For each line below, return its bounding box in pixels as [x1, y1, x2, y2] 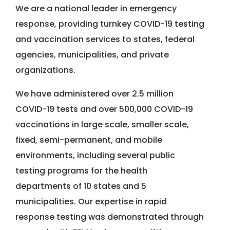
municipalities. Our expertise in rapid [15, 196, 167, 208]
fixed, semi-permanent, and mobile [15, 134, 162, 146]
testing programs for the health [15, 165, 147, 177]
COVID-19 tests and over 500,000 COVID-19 [15, 103, 193, 116]
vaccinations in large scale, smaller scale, [15, 119, 189, 131]
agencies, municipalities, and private [15, 49, 169, 61]
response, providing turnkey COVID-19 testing [15, 18, 204, 30]
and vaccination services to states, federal [15, 33, 195, 46]
